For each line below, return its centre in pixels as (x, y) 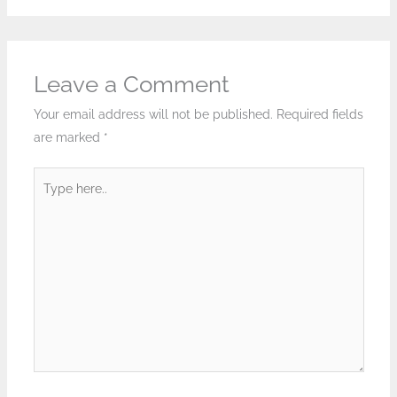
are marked (68, 137)
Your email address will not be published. (153, 114)
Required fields (319, 114)
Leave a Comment (131, 84)
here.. (48, 201)
